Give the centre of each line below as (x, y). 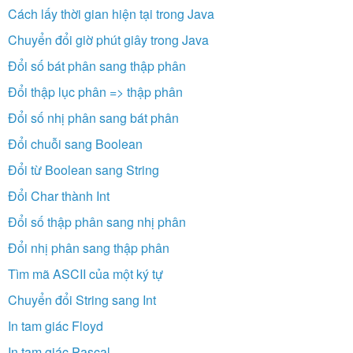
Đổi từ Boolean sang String (84, 169)
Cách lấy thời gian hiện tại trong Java (111, 13)
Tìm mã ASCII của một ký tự (85, 273)
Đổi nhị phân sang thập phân (89, 247)
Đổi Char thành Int (59, 195)
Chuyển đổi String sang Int (82, 299)
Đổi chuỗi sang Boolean (75, 143)
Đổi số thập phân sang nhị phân (97, 221)
